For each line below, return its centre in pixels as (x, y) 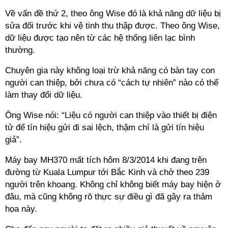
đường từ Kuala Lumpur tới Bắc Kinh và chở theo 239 (107, 172)
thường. (20, 50)
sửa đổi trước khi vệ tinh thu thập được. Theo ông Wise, (112, 26)
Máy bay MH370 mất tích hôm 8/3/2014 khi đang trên (106, 160)
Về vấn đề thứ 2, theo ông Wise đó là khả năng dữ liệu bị (113, 13)
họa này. (21, 209)
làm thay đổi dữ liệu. (44, 95)
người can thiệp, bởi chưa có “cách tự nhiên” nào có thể (112, 83)
